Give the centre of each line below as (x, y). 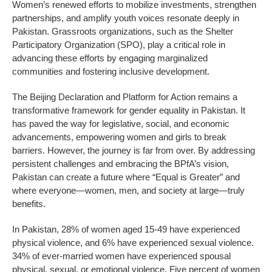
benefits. (29, 203)
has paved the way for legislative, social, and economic (121, 123)
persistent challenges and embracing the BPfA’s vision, (121, 163)
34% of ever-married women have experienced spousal (121, 256)
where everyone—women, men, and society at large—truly (128, 190)
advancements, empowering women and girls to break (119, 137)
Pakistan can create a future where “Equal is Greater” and (126, 177)
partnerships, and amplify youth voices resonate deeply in (126, 18)
